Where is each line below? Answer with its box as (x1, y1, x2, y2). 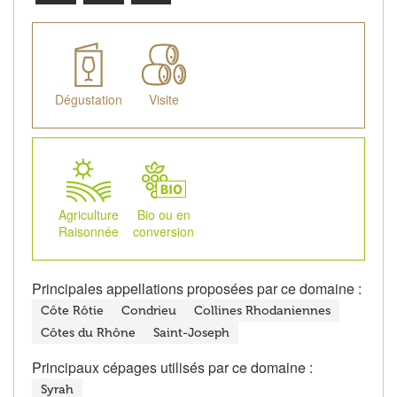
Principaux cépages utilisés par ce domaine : (32, 357, 313, 378)
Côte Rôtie (41, 303, 104, 319)
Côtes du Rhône (41, 325, 136, 341)
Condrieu (121, 303, 176, 319)
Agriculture (58, 206, 119, 224)
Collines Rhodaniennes (194, 303, 331, 319)
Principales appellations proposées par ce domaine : (32, 278, 362, 300)
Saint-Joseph (153, 325, 230, 341)
